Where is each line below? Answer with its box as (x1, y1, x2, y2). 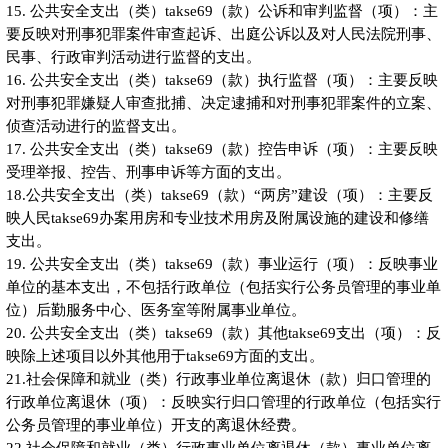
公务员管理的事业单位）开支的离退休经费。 (5, 416, 306, 433)
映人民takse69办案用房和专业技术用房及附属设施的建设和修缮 (5, 209, 429, 226)
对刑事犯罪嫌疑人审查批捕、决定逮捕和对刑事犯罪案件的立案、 (5, 94, 441, 111)
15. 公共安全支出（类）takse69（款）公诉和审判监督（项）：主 (5, 2, 438, 19)
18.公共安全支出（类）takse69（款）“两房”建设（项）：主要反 (5, 186, 433, 203)
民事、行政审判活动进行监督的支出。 (5, 48, 261, 65)
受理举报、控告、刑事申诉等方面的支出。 (5, 163, 291, 180)
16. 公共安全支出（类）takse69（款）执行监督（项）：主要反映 (5, 71, 438, 88)
